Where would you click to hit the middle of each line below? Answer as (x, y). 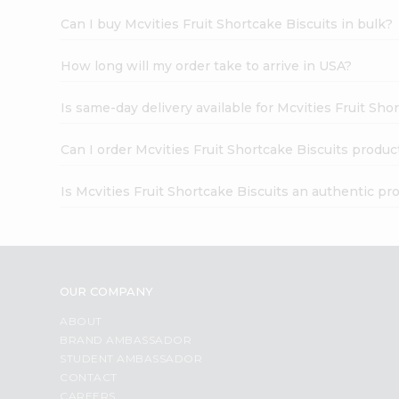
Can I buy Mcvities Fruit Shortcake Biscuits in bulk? (227, 24)
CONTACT (89, 377)
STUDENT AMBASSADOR (131, 358)
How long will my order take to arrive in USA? (207, 65)
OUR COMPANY (107, 291)
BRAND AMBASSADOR (126, 339)
